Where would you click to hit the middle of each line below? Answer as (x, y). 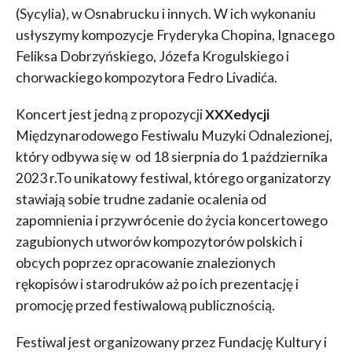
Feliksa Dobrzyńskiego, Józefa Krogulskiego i (152, 57)
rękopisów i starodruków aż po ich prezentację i (157, 284)
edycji (251, 115)
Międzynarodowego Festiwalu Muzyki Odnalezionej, (174, 136)
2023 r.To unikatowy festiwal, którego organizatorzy (173, 178)
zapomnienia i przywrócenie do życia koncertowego (171, 221)
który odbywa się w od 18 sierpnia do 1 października (171, 157)
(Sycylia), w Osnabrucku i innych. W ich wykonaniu (165, 14)
